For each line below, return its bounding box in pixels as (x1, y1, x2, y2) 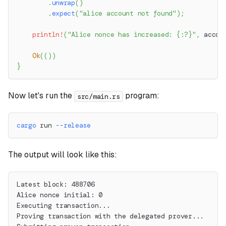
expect (51, 9, 75, 18)
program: (123, 90, 159, 101)
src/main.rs (77, 91, 120, 101)
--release (55, 121, 91, 130)
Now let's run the (8, 90, 74, 101)
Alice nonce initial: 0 (17, 191, 103, 200)
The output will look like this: (8, 149, 117, 160)
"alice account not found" (79, 9, 177, 18)
